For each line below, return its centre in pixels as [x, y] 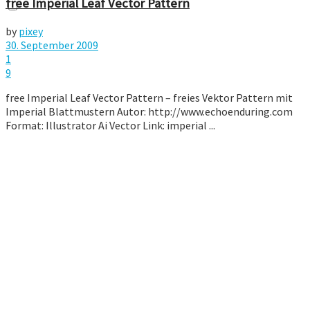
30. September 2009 [52, 45]
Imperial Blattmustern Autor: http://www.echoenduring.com [149, 111]
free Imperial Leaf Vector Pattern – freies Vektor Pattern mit [149, 97]
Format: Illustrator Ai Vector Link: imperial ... [110, 125]
